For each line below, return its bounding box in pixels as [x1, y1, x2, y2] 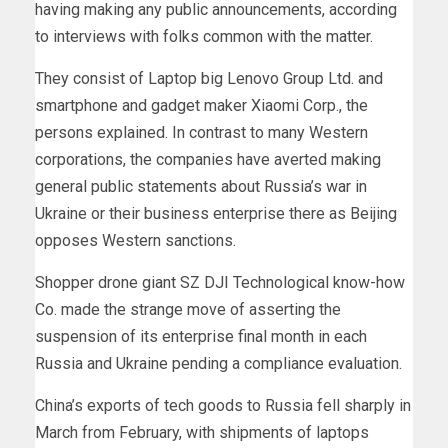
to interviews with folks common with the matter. [35, 26, 373, 46]
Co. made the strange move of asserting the [35, 299, 341, 319]
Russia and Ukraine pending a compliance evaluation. [35, 353, 402, 373]
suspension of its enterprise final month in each [35, 326, 367, 346]
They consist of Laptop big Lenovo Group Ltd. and [35, 68, 383, 88]
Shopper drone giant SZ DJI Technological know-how [35, 272, 405, 292]
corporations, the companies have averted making [35, 149, 381, 169]
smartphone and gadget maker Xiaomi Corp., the [35, 95, 368, 115]
